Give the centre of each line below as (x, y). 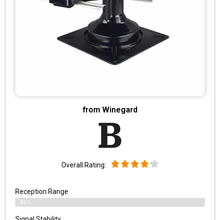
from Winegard (110, 110)
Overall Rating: (84, 165)
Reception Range (42, 191)
